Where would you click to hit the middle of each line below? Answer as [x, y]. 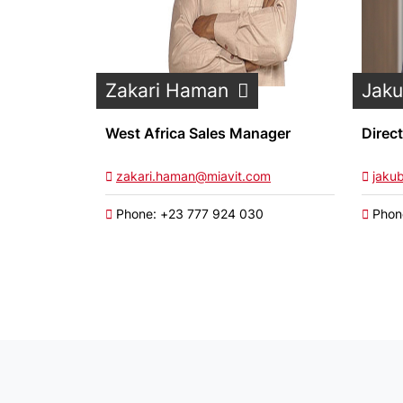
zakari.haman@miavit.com [193, 176]
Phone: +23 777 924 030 [188, 214]
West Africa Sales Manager [198, 133]
